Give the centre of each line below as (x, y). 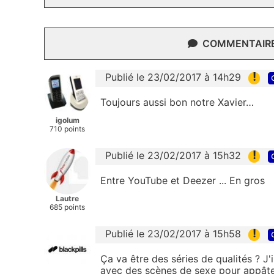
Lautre (67, 199)
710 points (67, 129)
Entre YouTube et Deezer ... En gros (184, 180)
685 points (67, 207)
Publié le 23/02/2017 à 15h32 (173, 156)
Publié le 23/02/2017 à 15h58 (173, 234)
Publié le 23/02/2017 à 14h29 (173, 77)
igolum (67, 120)
